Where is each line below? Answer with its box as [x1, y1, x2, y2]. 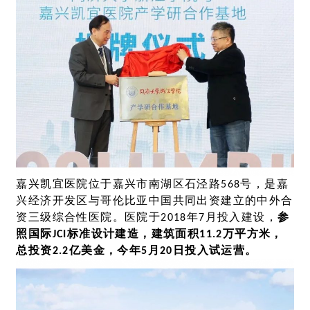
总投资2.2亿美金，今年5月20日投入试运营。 [16, 245, 257, 257]
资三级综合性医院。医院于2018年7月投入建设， [16, 212, 277, 224]
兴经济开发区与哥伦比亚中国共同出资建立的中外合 [16, 195, 293, 207]
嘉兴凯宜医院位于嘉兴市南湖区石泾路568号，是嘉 [16, 179, 289, 190]
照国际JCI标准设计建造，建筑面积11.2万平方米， [16, 228, 283, 240]
